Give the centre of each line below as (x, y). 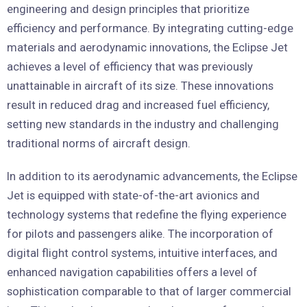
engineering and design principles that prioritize (128, 9)
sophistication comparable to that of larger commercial (149, 291)
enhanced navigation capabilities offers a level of (132, 272)
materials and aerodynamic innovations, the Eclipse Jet (147, 47)
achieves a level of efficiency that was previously (130, 66)
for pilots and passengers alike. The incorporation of (140, 234)
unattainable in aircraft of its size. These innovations (140, 86)
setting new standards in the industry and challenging (143, 124)
